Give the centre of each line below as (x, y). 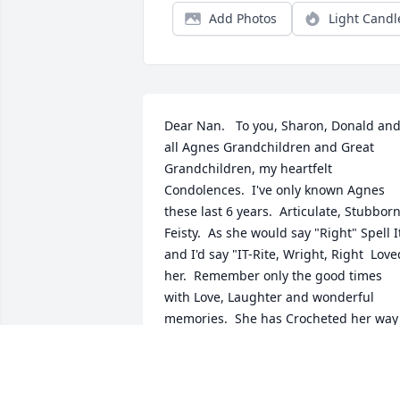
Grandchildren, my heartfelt (248, 169)
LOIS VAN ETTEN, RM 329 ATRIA (260, 381)
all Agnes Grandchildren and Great (269, 147)
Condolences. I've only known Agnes (275, 190)
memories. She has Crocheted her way (281, 319)
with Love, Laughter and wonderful (269, 297)
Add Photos (243, 19)
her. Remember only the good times (273, 276)
